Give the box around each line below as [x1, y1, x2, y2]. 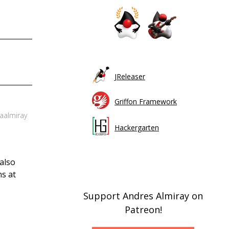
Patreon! [124, 203, 162, 216]
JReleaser [114, 71, 145, 81]
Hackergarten [114, 122, 159, 132]
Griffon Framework [114, 96, 177, 106]
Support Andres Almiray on [83, 189, 203, 202]
